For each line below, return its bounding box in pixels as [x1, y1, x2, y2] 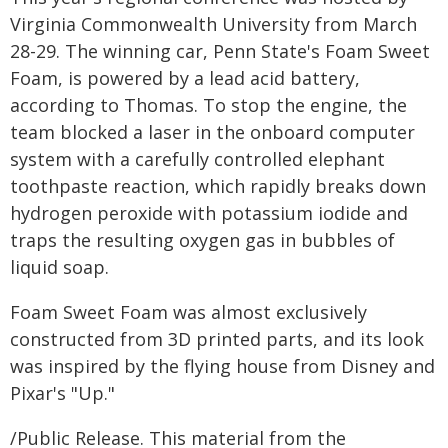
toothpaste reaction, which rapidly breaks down [10, 174, 426, 198]
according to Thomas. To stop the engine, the [10, 93, 407, 117]
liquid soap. [10, 255, 109, 279]
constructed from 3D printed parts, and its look [10, 327, 424, 351]
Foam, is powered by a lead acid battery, [10, 66, 360, 90]
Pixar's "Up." [10, 381, 115, 405]
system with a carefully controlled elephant [10, 147, 385, 171]
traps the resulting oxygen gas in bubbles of [10, 228, 395, 252]
